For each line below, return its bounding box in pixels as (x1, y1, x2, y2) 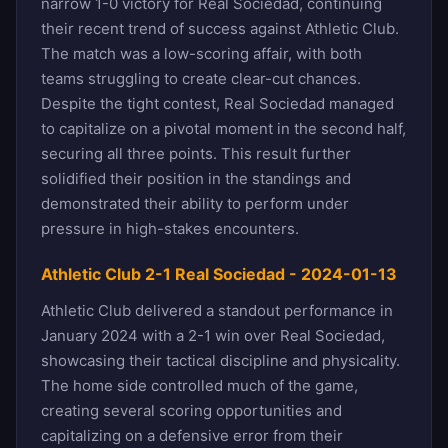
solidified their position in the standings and (41, 168, 351, 188)
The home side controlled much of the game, (41, 375, 358, 395)
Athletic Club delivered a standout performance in (41, 300, 393, 320)
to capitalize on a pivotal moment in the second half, (41, 118, 406, 138)
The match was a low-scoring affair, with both (41, 43, 362, 63)
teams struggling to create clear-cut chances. (41, 68, 361, 88)
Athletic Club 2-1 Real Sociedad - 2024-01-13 (41, 263, 397, 284)
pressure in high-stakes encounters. (41, 218, 299, 238)
